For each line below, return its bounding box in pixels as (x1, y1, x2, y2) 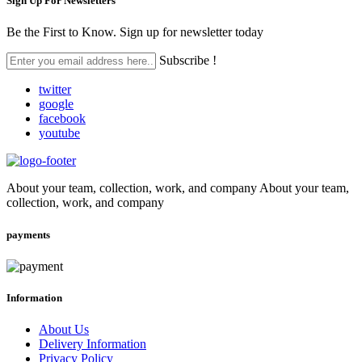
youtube (39, 126, 80, 141)
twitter (39, 82, 71, 97)
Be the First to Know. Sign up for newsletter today (6, 25, 263, 40)
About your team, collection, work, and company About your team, (6, 181, 349, 196)
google (39, 97, 74, 112)
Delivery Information (39, 337, 146, 351)
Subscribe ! (159, 53, 217, 68)
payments (6, 228, 50, 241)
